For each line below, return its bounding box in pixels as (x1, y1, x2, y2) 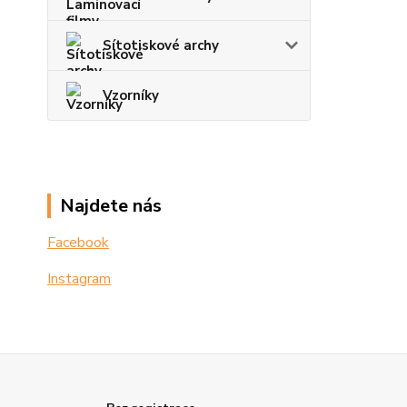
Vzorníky (103, 86, 159, 104)
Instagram (47, 269, 111, 289)
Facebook (47, 233, 109, 253)
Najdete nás (60, 194, 162, 218)
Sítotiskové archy (103, 36, 219, 55)
